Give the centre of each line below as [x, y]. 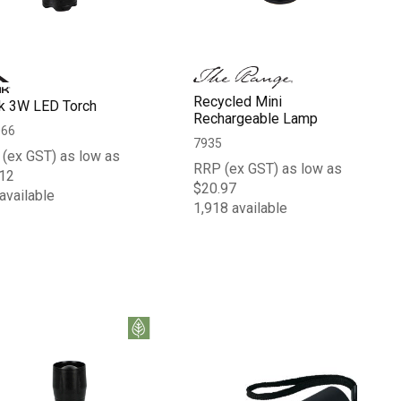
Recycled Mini [238, 101]
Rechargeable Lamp [256, 118]
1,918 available [241, 208]
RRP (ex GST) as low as [268, 168]
